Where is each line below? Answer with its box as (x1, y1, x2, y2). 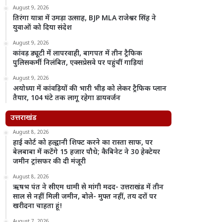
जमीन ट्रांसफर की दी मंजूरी (13, 157, 86, 166)
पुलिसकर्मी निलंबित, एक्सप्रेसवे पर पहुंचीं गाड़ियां (13, 58, 144, 68)
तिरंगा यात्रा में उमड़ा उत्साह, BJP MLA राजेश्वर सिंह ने (13, 14, 157, 23)
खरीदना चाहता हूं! (13, 202, 63, 211)
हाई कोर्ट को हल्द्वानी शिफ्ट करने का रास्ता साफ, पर (13, 138, 153, 148)
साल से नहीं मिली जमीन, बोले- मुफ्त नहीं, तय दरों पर (13, 192, 157, 202)
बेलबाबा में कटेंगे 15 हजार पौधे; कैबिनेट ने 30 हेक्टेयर (13, 148, 161, 157)
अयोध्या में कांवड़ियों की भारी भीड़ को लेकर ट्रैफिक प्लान (13, 84, 167, 94)
